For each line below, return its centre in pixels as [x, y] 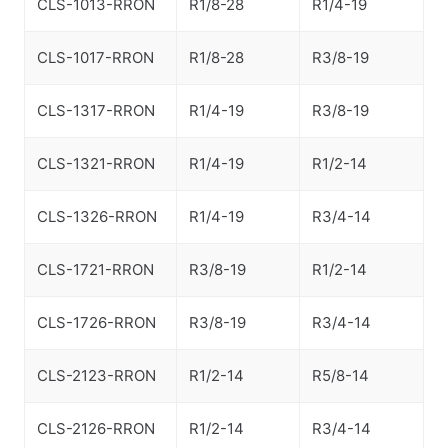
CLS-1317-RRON [96, 110]
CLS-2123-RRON [96, 375]
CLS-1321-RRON [96, 163]
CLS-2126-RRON [96, 428]
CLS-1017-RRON [95, 57]
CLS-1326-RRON [97, 216]
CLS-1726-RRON [96, 322]
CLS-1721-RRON [95, 269]
